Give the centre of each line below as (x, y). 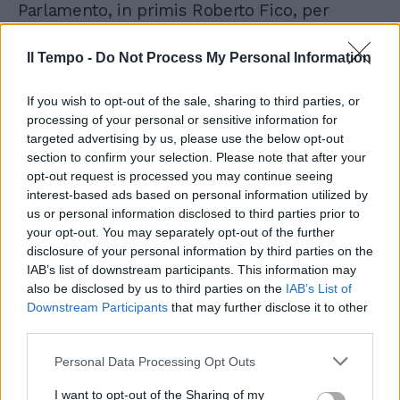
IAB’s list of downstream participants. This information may (192, 270)
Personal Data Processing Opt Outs (155, 361)
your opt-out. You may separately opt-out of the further (181, 232)
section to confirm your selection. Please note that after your (196, 157)
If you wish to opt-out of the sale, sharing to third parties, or (193, 101)
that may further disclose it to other (268, 307)
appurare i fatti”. (80, 30)
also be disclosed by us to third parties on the (156, 288)
